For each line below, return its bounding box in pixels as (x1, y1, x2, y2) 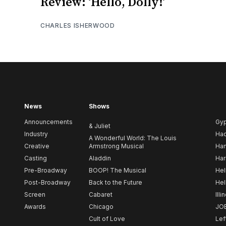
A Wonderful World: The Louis (89, 134, 177, 142)
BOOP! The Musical (89, 166, 146, 175)
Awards (24, 203, 46, 211)
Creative (24, 142, 49, 150)
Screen (24, 191, 45, 199)
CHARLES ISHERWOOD (40, 21, 115, 29)
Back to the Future (89, 179, 142, 187)
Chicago (89, 203, 114, 211)
